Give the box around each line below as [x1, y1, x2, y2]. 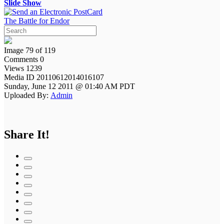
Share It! [4, 127, 49, 141]
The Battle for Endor [4, 16, 69, 25]
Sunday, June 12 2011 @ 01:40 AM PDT [4, 81, 135, 90]
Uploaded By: [4, 90, 48, 99]
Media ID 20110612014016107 [4, 72, 106, 81]
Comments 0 [4, 54, 44, 63]
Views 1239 [4, 63, 42, 72]
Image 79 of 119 [4, 45, 55, 54]
